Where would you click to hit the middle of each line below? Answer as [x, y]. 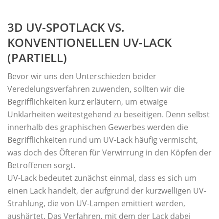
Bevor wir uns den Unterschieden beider [82, 76]
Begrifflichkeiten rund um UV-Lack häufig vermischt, [103, 140]
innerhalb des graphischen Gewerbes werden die [98, 127]
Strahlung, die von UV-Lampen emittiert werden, [96, 203]
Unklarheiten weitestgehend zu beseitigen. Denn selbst [109, 114]
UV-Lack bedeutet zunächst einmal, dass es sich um [102, 178]
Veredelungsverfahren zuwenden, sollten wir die [96, 89]
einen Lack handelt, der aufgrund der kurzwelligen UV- [107, 191]
